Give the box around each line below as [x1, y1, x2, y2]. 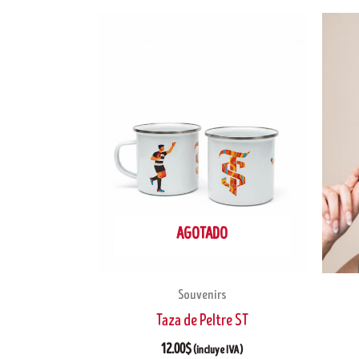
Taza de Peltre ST [155, 311, 248, 332]
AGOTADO [176, 224, 228, 244]
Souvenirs [178, 285, 226, 304]
